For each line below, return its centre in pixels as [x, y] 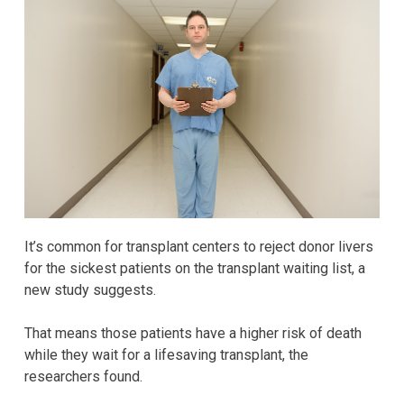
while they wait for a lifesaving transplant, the [166, 354]
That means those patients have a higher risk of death [193, 333]
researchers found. [83, 376]
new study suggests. [90, 289]
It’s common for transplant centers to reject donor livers [199, 246]
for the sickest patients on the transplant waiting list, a [195, 268]
